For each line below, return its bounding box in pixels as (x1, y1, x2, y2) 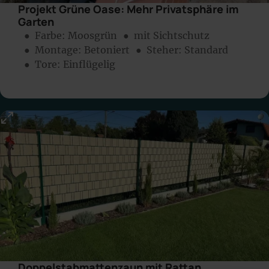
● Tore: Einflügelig (24, 58, 115, 70)
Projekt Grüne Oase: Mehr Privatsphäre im (18, 1, 238, 16)
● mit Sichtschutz (123, 29, 210, 41)
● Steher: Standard (136, 43, 228, 56)
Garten (18, 14, 54, 29)
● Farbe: (24, 29, 68, 41)
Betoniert (84, 43, 130, 56)
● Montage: (24, 43, 84, 56)
